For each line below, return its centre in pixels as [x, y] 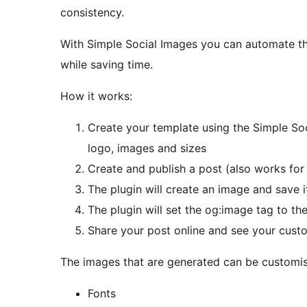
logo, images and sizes [147, 148]
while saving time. [107, 65]
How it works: [96, 96]
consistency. [92, 13]
